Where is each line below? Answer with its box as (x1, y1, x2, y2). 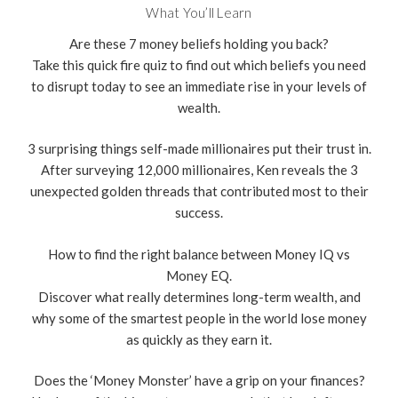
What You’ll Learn (146, 4, 252, 20)
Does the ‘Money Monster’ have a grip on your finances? (33, 372, 365, 389)
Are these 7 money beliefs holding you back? (69, 35, 329, 52)
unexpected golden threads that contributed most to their (29, 183, 369, 200)
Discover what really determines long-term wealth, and (37, 288, 361, 305)
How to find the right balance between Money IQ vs (48, 245, 350, 262)
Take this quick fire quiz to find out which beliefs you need (32, 56, 366, 73)
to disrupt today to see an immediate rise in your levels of (31, 77, 367, 94)
